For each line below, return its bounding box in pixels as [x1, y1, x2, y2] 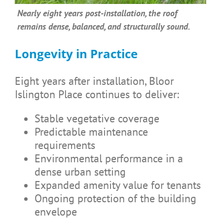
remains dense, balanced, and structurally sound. [17, 21, 190, 33]
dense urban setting [34, 165, 126, 179]
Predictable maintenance [34, 125, 148, 139]
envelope [34, 205, 77, 219]
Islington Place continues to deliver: [14, 87, 179, 102]
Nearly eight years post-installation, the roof [17, 7, 177, 19]
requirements [34, 138, 95, 152]
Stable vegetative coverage [34, 111, 159, 126]
